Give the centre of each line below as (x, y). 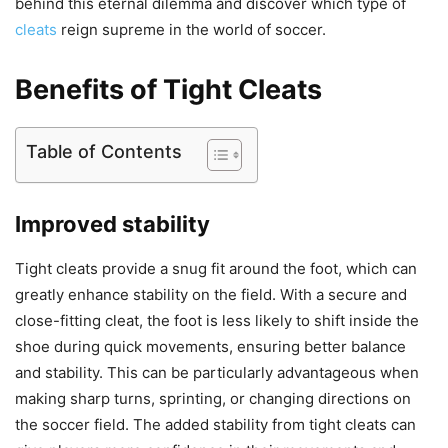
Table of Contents (104, 151)
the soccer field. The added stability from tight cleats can (215, 425)
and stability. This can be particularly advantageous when (217, 373)
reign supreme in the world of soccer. (191, 30)
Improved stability (112, 224)
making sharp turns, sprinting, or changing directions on (213, 399)
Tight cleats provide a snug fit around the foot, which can (216, 269)
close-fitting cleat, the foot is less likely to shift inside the (217, 321)
